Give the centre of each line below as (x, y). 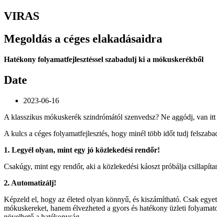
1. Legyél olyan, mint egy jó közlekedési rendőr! (82, 150)
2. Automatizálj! (30, 183)
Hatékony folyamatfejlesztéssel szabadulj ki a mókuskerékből (104, 59)
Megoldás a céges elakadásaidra (83, 39)
